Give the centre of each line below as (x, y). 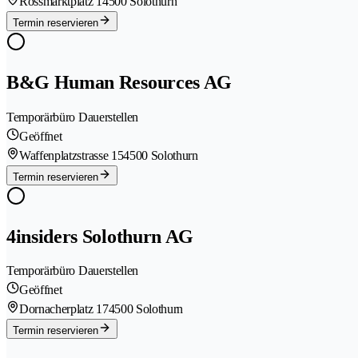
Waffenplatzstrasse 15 (72, 155)
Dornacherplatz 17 (64, 309)
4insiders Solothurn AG (100, 236)
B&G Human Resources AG (119, 82)
